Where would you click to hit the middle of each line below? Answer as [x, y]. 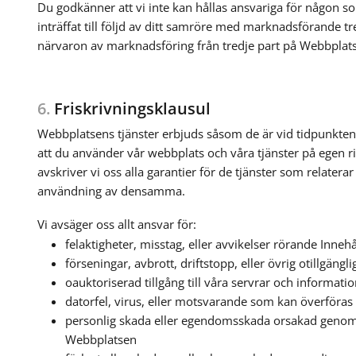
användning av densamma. [111, 190]
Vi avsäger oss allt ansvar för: [116, 224]
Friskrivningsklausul [130, 108]
